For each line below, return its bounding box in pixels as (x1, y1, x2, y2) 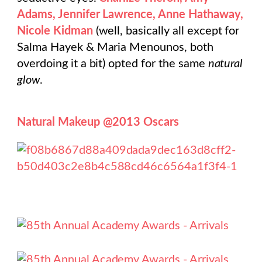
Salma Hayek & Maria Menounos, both (17, 42, 213, 54)
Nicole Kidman (17, 25, 93, 37)
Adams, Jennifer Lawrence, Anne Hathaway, (17, 9, 243, 21)
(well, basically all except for (92, 25, 240, 37)
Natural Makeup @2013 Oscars (17, 116, 182, 128)
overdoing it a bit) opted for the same (17, 58, 208, 70)
